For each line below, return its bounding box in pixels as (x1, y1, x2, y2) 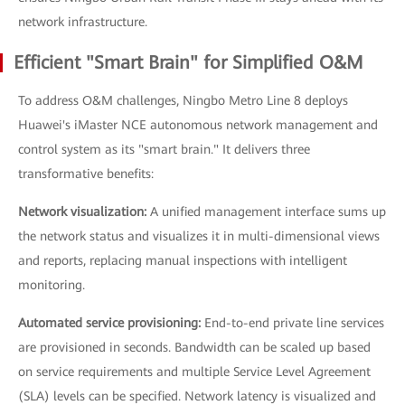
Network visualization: (18, 203, 150, 219)
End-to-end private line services (204, 315, 384, 330)
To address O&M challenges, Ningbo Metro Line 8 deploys (18, 92, 348, 108)
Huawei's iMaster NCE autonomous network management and (18, 117, 378, 132)
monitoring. (18, 277, 85, 292)
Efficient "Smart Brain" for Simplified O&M (14, 51, 363, 73)
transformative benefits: (18, 165, 154, 181)
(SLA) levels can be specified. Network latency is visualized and (18, 388, 376, 403)
